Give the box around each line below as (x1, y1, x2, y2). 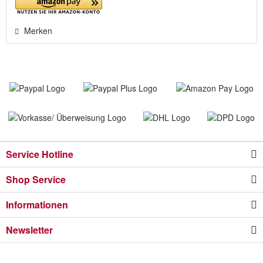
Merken (24, 25, 53, 37)
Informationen (6, 197, 68, 211)
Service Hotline (6, 147, 73, 161)
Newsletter (6, 222, 53, 237)
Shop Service (6, 172, 66, 186)
